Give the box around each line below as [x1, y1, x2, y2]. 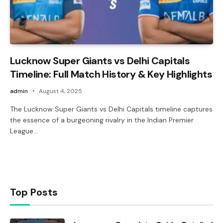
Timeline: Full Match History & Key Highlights [10, 67, 212, 81]
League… [10, 126, 38, 135]
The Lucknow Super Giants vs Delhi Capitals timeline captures [10, 104, 213, 113]
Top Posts [10, 185, 58, 199]
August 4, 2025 [39, 87, 82, 95]
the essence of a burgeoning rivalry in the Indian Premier [10, 115, 194, 124]
